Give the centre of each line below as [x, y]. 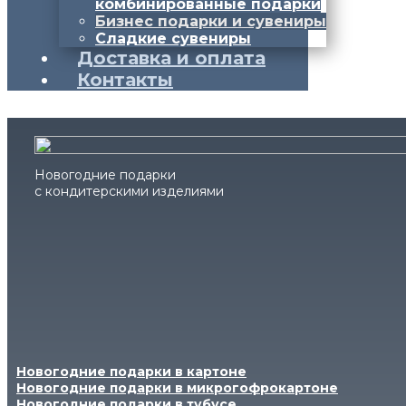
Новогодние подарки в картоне [131, 372]
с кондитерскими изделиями [129, 191]
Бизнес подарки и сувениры [211, 21]
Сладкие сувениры [173, 39]
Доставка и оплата [171, 58]
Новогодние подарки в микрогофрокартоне [177, 388]
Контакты [125, 80]
